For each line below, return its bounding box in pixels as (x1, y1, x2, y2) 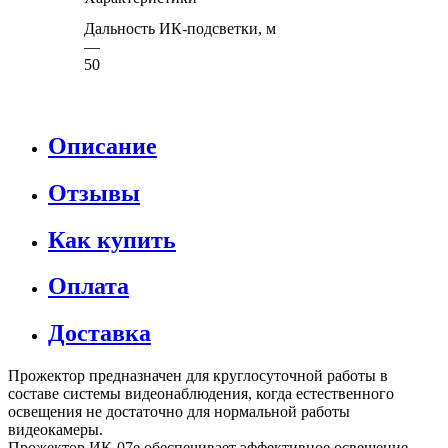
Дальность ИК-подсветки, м (84, 19, 276, 37)
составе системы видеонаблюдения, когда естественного (8, 385, 394, 403)
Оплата (48, 273, 129, 300)
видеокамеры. (8, 421, 103, 439)
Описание (48, 132, 157, 159)
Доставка (48, 320, 151, 347)
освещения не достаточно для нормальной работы (8, 403, 350, 421)
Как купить (48, 226, 176, 253)
